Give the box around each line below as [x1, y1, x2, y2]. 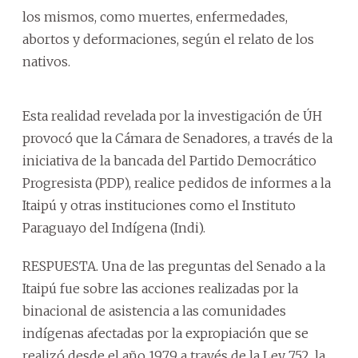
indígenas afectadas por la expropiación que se [22, 324, 308, 341]
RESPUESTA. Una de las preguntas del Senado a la [22, 257, 325, 274]
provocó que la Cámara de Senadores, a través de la [22, 129, 332, 146]
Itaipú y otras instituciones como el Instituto [22, 197, 296, 213]
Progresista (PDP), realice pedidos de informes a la [22, 174, 331, 191]
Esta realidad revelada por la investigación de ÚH [22, 107, 322, 124]
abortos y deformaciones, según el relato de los [22, 30, 314, 47]
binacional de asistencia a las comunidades [22, 302, 286, 319]
